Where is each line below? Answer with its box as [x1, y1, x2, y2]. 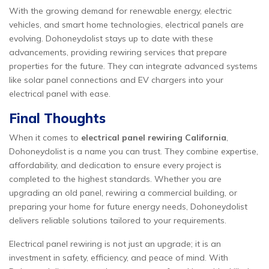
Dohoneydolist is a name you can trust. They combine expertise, [9, 146, 258, 157]
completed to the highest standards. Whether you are [9, 174, 222, 184]
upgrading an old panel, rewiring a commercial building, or [9, 187, 237, 198]
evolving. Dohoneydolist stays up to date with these [9, 33, 213, 44]
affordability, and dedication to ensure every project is [9, 160, 222, 171]
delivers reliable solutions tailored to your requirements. [9, 215, 226, 226]
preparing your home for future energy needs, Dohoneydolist [9, 201, 247, 212]
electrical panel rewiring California [81, 132, 226, 143]
